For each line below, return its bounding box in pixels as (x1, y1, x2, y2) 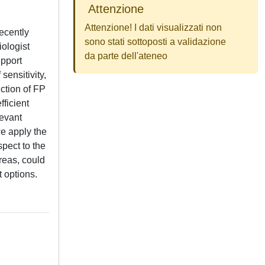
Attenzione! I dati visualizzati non (85, 22, 222, 33)
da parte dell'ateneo (85, 51, 167, 61)
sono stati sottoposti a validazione (85, 37, 226, 47)
